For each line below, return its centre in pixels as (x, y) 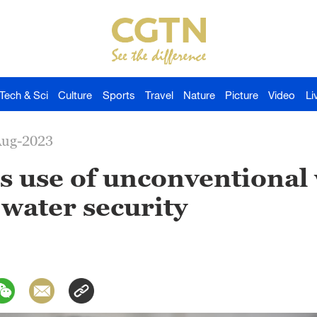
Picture (242, 95)
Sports (119, 95)
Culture (75, 95)
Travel (159, 95)
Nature (200, 95)
